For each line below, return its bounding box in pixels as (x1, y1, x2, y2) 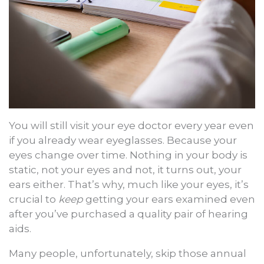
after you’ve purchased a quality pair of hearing (9, 207, 248, 220)
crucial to (9, 193, 58, 205)
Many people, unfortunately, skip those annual (9, 247, 246, 259)
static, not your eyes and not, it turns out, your (9, 163, 242, 176)
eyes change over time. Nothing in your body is (9, 148, 247, 161)
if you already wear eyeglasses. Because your (9, 134, 237, 146)
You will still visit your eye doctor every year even (9, 119, 254, 131)
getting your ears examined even (83, 193, 255, 205)
